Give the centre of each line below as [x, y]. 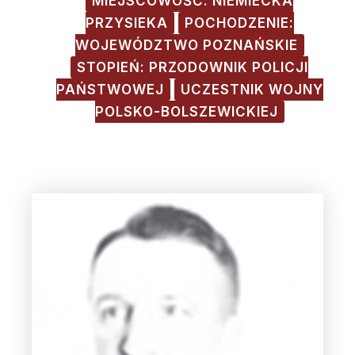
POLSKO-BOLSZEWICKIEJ [186, 112]
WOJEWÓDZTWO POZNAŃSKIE [186, 45]
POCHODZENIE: [239, 23]
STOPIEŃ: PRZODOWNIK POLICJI [193, 67]
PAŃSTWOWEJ [110, 90]
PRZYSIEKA [126, 23]
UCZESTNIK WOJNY [252, 90]
